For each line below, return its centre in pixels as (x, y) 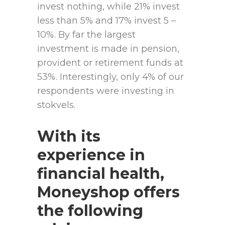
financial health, (101, 174)
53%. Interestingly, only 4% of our (110, 77)
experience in (91, 155)
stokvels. (56, 105)
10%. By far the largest (86, 35)
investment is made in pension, (108, 49)
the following (90, 211)
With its (69, 137)
